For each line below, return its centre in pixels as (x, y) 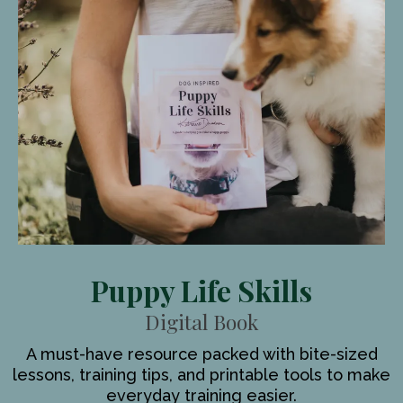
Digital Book (201, 322)
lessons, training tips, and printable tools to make (201, 375)
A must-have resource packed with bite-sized (201, 354)
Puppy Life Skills (201, 291)
